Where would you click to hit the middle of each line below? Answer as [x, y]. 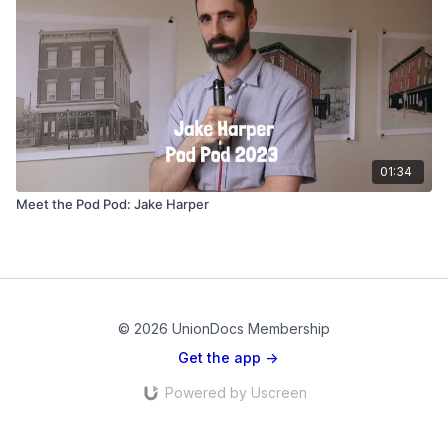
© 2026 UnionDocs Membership [224, 328]
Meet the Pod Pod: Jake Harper [112, 203]
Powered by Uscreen [235, 392]
